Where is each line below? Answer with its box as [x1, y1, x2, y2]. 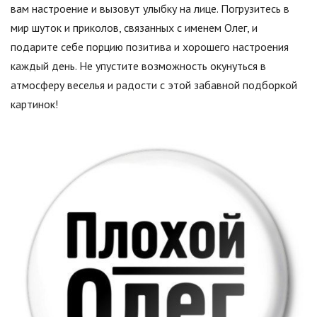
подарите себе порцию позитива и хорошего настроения [11, 40, 289, 54]
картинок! [11, 97, 58, 111]
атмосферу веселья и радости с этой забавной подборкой [11, 78, 297, 92]
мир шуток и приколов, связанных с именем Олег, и [11, 21, 258, 35]
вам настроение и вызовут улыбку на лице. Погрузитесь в [11, 1, 289, 16]
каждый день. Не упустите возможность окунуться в [11, 59, 266, 73]
